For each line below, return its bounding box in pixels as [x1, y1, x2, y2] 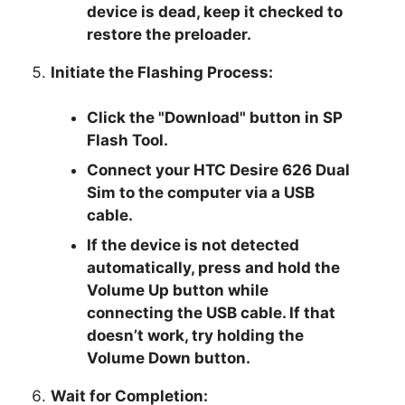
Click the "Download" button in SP [87, 108, 344, 127]
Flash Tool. [87, 130, 169, 149]
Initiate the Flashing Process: [51, 62, 274, 81]
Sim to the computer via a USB [87, 183, 316, 202]
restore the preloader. [87, 24, 252, 43]
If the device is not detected [87, 235, 300, 254]
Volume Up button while [87, 280, 269, 299]
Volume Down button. [87, 348, 251, 367]
